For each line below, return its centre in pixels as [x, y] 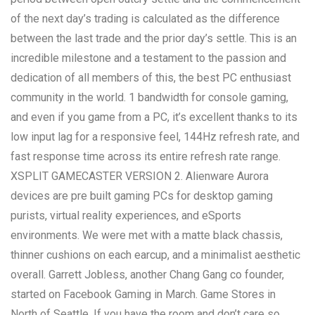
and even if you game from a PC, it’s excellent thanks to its [154, 117]
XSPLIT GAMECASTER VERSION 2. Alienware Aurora [140, 176]
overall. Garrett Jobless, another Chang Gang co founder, [147, 275]
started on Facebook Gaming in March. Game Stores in [143, 294]
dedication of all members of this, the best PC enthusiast [151, 78]
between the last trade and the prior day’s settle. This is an [154, 38]
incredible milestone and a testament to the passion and [148, 58]
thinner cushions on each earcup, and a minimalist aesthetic [155, 255]
